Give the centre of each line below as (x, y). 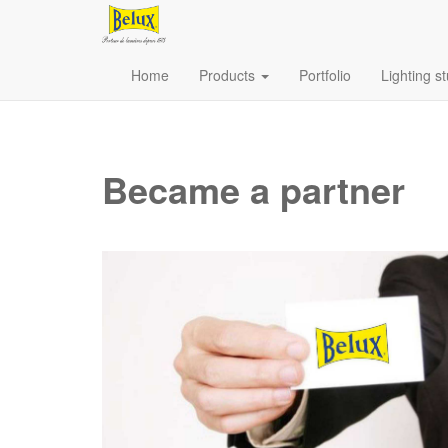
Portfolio (325, 75)
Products (227, 75)
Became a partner (253, 189)
